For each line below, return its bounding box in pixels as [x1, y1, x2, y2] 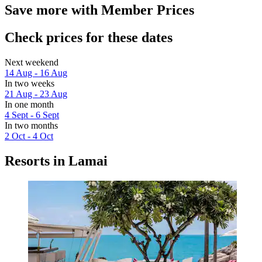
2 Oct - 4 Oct [5, 130, 53, 141]
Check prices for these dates [5, 29, 173, 45]
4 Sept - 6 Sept [5, 109, 59, 120]
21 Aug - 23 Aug [5, 88, 67, 99]
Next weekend [5, 57, 58, 67]
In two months [5, 120, 58, 130]
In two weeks [5, 78, 54, 88]
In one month [5, 99, 54, 109]
